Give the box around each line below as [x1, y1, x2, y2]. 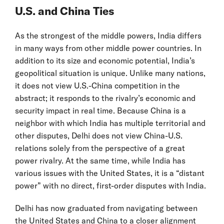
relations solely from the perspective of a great [15, 143, 185, 153]
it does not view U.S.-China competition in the [15, 80, 180, 91]
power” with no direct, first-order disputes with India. [15, 180, 208, 191]
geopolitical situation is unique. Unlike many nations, [15, 68, 205, 78]
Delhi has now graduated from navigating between [15, 203, 197, 213]
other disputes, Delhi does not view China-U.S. [15, 130, 182, 141]
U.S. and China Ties [15, 4, 114, 18]
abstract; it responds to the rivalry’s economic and [15, 93, 195, 103]
